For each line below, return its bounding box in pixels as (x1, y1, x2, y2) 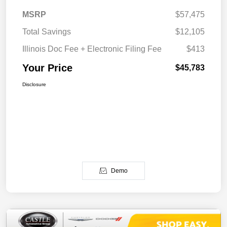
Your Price (22, 62, 72, 73)
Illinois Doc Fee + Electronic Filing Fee (22, 44, 162, 53)
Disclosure (22, 81, 46, 87)
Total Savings (22, 27, 71, 36)
